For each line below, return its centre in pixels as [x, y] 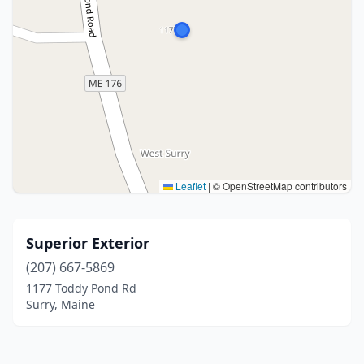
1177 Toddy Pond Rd [81, 288]
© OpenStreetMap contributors [279, 186]
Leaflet [189, 186]
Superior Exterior [88, 243]
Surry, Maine [61, 304]
